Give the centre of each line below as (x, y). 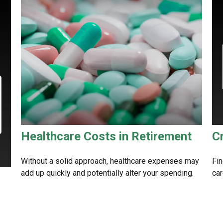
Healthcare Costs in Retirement (107, 137)
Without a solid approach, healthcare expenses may (110, 161)
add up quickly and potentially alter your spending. (108, 173)
